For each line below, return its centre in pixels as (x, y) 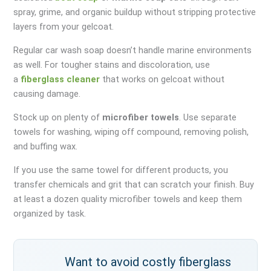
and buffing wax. (46, 146)
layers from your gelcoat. (64, 27)
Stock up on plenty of (58, 117)
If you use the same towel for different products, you (121, 170)
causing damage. (47, 94)
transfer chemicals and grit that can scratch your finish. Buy (134, 184)
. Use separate (208, 117)
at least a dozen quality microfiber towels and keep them (128, 199)
